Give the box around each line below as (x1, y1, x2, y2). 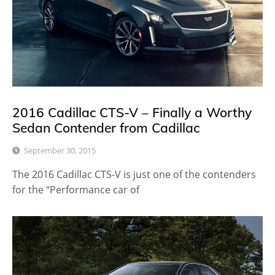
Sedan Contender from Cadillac (12, 120, 199, 136)
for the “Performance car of (12, 183, 139, 197)
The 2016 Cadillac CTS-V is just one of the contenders (12, 168, 256, 182)
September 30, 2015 (24, 145, 96, 157)
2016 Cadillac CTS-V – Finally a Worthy (12, 104, 252, 121)
